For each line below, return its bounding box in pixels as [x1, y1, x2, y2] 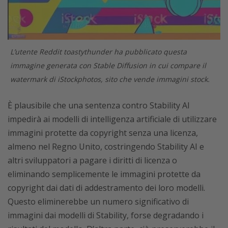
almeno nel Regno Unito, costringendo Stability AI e [8, 140, 204, 152]
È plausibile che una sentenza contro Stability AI [8, 99, 190, 111]
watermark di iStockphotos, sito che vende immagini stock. [10, 74, 210, 84]
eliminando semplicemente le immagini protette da [8, 168, 201, 180]
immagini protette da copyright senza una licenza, [8, 127, 198, 138]
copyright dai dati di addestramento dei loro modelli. [8, 182, 205, 193]
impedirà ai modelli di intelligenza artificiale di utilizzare [8, 113, 217, 125]
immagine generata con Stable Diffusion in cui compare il [10, 60, 206, 70]
